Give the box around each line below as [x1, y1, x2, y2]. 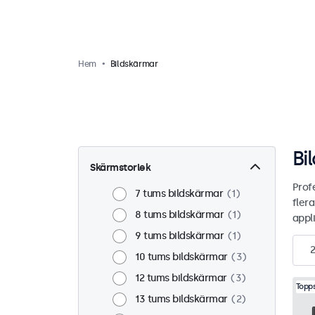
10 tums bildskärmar [135, 251, 228, 263]
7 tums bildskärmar [135, 188, 223, 200]
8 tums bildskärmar [135, 209, 224, 221]
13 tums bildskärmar [135, 293, 228, 305]
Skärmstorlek [90, 162, 150, 174]
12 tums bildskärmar [135, 272, 227, 284]
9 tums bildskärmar [135, 230, 224, 242]
